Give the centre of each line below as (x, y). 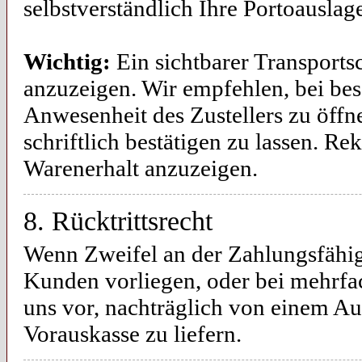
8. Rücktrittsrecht (118, 221)
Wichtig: (67, 61)
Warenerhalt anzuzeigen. (141, 168)
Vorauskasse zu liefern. (133, 334)
